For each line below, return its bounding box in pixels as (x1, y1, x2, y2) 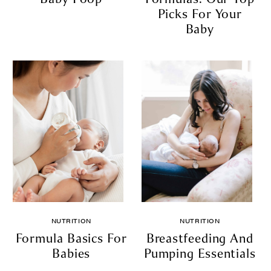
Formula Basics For (15, 230, 127, 246)
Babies (51, 245, 91, 261)
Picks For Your (157, 5, 243, 22)
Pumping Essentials (143, 245, 256, 261)
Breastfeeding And (146, 230, 253, 246)
